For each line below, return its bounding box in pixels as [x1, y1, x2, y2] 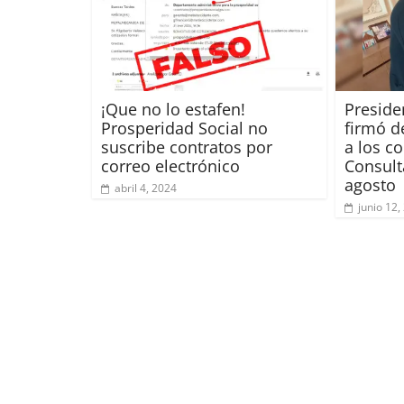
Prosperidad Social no [101, 116, 268, 139]
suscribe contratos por [101, 135, 272, 158]
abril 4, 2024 [115, 179, 177, 196]
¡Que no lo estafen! [101, 97, 245, 120]
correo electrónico [101, 154, 240, 177]
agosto [344, 173, 396, 196]
